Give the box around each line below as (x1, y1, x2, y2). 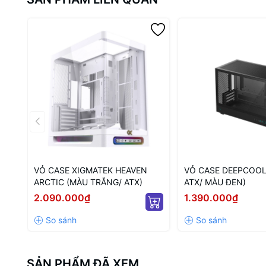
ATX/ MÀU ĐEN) (184, 177, 246, 187)
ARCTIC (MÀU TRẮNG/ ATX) (34, 177, 142, 187)
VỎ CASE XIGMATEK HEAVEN (34, 165, 147, 175)
